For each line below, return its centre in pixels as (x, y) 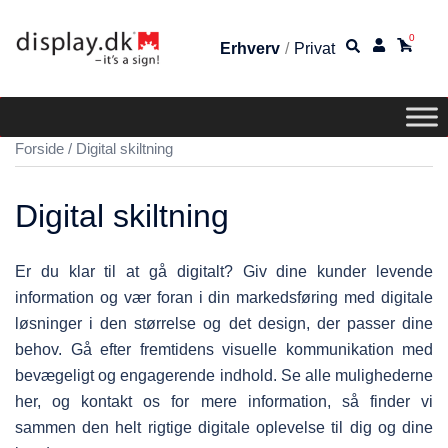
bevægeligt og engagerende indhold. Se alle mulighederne (224, 376)
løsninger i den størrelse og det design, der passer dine (224, 324)
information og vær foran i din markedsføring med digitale (224, 298)
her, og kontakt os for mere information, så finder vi (224, 402)
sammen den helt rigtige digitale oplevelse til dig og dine (224, 428)
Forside (39, 149)
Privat (314, 48)
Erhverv (250, 48)
